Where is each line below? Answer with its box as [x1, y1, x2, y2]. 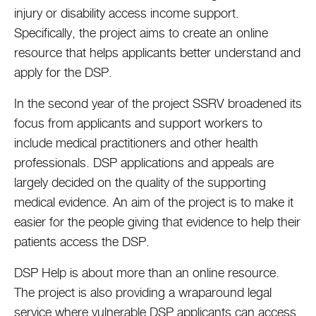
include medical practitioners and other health [14, 135, 258, 150]
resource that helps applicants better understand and [14, 45, 300, 60]
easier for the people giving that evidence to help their [14, 214, 300, 229]
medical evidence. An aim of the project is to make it [14, 195, 293, 209]
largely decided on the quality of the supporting [14, 175, 266, 190]
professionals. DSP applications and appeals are [14, 155, 274, 170]
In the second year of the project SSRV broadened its [14, 96, 302, 111]
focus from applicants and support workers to [14, 116, 262, 130]
